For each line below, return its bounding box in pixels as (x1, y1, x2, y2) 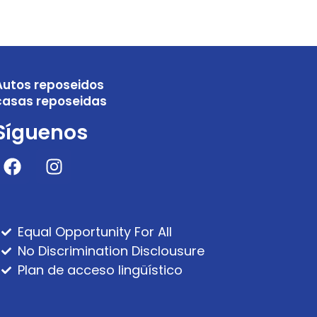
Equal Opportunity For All (17, 223, 172, 241)
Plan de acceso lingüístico (17, 261, 183, 279)
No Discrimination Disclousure (17, 242, 204, 260)
